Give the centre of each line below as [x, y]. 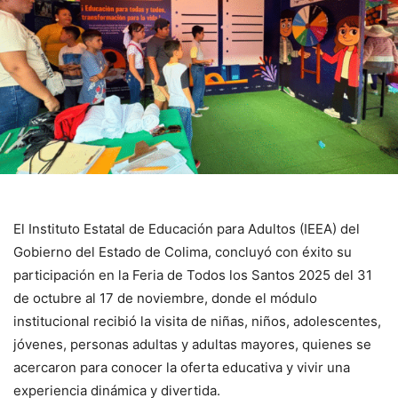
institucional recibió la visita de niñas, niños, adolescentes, [197, 321]
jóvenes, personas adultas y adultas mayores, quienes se [192, 344]
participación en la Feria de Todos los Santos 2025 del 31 [193, 275]
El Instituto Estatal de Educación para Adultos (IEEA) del [187, 228]
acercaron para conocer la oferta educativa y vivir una [182, 367]
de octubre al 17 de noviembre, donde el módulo [165, 298]
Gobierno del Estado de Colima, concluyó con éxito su [183, 251]
